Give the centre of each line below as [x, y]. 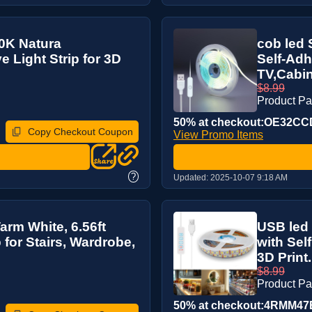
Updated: [192, 178]
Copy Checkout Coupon [80, 132]
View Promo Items [218, 135]
